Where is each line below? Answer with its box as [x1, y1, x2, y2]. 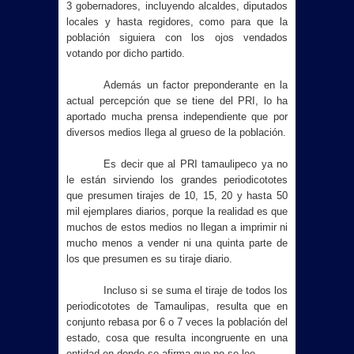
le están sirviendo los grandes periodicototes [66, 174, 288, 186]
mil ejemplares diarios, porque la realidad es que [66, 205, 288, 217]
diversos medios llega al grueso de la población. [66, 126, 286, 138]
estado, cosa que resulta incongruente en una [66, 332, 288, 344]
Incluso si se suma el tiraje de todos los [104, 284, 288, 296]
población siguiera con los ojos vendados [66, 32, 288, 43]
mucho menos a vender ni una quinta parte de [66, 237, 288, 249]
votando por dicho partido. [66, 47, 185, 59]
